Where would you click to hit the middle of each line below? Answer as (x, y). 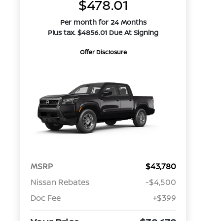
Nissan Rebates (60, 182)
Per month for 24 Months (103, 22)
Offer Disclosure (103, 52)
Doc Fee (45, 198)
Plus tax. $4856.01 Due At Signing (103, 32)
